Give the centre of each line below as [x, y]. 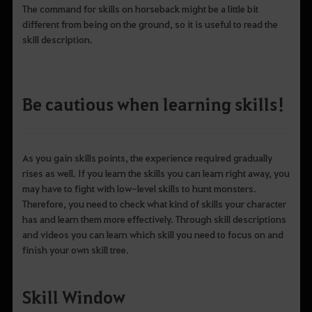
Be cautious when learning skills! [153, 103]
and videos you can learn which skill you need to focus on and [153, 234]
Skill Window [73, 297]
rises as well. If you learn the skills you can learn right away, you [156, 173]
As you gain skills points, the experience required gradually [147, 158]
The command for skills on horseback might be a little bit [140, 8]
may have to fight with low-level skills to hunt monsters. [139, 188]
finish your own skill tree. [75, 250]
